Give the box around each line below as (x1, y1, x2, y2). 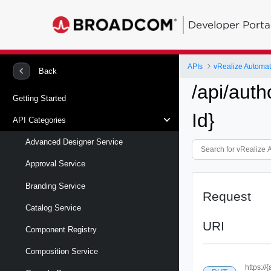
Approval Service (25, 159, 85, 169)
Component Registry (25, 224, 97, 234)
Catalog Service (25, 203, 81, 212)
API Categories (13, 115, 66, 125)
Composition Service (25, 247, 98, 256)
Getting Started (13, 93, 66, 103)
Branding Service (25, 181, 85, 191)
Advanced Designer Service (25, 137, 123, 147)
